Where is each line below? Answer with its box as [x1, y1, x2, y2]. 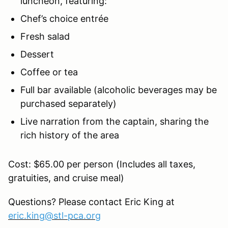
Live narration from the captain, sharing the [20, 116, 209, 127]
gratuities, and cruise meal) [8, 172, 127, 183]
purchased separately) [20, 98, 119, 109]
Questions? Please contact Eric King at [8, 196, 175, 207]
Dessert [20, 48, 56, 60]
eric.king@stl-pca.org [8, 210, 101, 221]
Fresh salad [20, 31, 72, 42]
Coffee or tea [20, 66, 80, 77]
